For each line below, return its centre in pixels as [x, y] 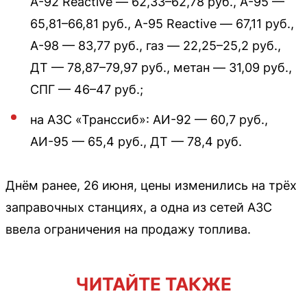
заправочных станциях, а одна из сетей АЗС [139, 207]
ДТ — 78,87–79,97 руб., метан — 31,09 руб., [161, 67]
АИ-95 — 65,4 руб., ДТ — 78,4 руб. [136, 141]
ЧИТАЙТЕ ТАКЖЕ [153, 284]
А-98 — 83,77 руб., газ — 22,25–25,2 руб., [156, 45]
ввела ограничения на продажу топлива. [128, 229]
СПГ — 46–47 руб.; [87, 89]
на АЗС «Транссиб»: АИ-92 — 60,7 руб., [149, 119]
